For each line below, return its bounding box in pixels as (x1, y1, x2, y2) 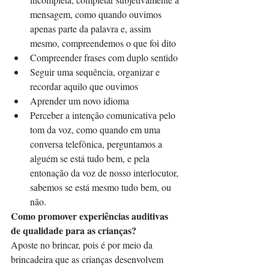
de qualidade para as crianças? (11, 223, 136, 237)
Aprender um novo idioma (30, 94, 129, 107)
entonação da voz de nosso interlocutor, (30, 166, 181, 179)
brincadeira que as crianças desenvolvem (11, 253, 166, 265)
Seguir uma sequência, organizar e (30, 65, 162, 78)
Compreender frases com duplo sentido (30, 51, 178, 64)
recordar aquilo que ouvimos (30, 80, 138, 92)
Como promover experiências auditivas (11, 209, 171, 223)
